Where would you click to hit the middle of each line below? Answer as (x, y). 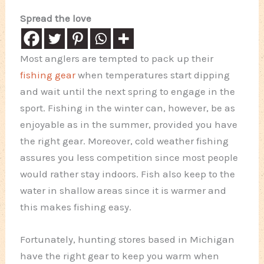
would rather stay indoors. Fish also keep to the (128, 174)
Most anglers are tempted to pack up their (117, 58)
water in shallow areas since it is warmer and (123, 190)
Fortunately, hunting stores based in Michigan (128, 240)
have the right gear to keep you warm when (120, 256)
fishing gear (48, 75)
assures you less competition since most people (129, 157)
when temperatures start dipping (153, 75)
